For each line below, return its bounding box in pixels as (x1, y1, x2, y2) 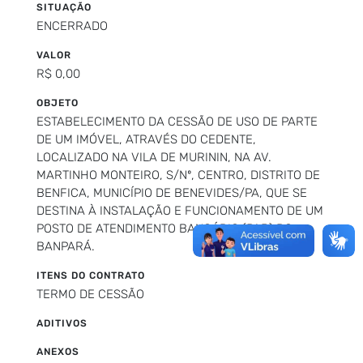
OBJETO (36, 96, 79, 109)
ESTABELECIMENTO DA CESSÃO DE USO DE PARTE (36, 113, 318, 129)
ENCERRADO (36, 18, 108, 33)
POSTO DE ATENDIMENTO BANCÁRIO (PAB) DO (36, 220, 293, 236)
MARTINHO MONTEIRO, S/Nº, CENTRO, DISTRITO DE (36, 167, 320, 182)
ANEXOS (36, 345, 79, 357)
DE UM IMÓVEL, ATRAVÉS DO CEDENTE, (36, 131, 256, 147)
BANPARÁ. (36, 238, 95, 254)
